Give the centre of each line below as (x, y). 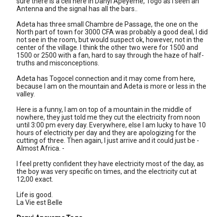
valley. (26, 94)
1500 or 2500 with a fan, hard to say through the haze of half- (110, 55)
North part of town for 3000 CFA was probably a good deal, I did (112, 32)
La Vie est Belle (39, 202)
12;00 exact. (35, 179)
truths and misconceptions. (58, 63)
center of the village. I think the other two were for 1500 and (107, 47)
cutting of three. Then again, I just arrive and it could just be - (108, 140)
